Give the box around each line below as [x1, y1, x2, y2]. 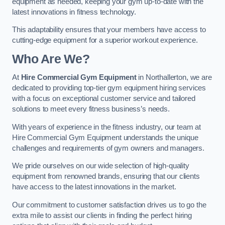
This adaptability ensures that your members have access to [12, 26, 206, 34]
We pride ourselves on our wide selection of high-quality [12, 162, 189, 170]
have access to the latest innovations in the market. [12, 183, 176, 191]
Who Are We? [12, 52, 89, 66]
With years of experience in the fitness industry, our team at [12, 123, 201, 131]
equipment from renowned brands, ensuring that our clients [12, 172, 200, 181]
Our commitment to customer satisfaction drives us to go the [12, 200, 206, 209]
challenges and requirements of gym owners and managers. [12, 144, 205, 152]
